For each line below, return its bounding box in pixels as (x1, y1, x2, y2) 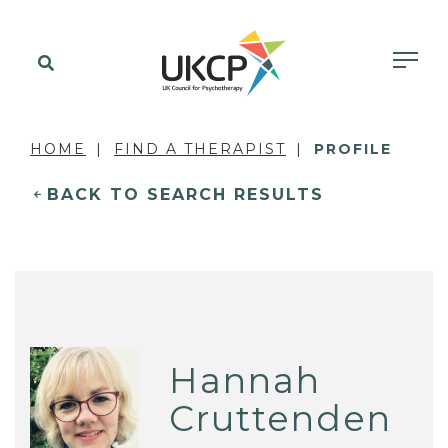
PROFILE (314, 140, 392, 158)
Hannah (169, 359, 322, 403)
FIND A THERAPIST (114, 140, 286, 158)
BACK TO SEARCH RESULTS (47, 185, 324, 204)
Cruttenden (169, 397, 393, 441)
